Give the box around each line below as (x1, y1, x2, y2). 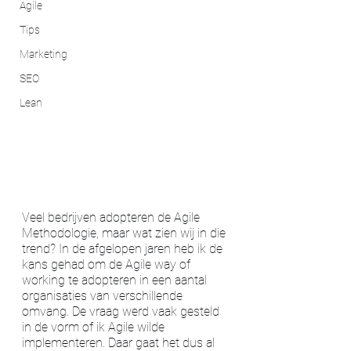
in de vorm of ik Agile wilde (22, 319, 168, 335)
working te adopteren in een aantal (22, 272, 210, 288)
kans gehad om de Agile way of (22, 256, 194, 272)
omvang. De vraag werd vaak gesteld (22, 303, 223, 319)
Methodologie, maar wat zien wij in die (22, 225, 229, 241)
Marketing (20, 48, 67, 60)
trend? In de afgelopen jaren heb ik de (22, 241, 226, 256)
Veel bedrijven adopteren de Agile (22, 209, 203, 225)
